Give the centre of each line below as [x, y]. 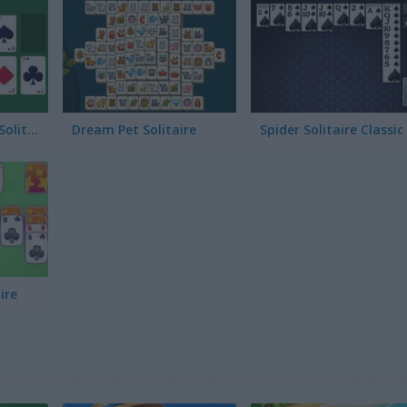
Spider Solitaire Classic [331, 129]
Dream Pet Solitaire [134, 129]
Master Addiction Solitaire [32, 129]
